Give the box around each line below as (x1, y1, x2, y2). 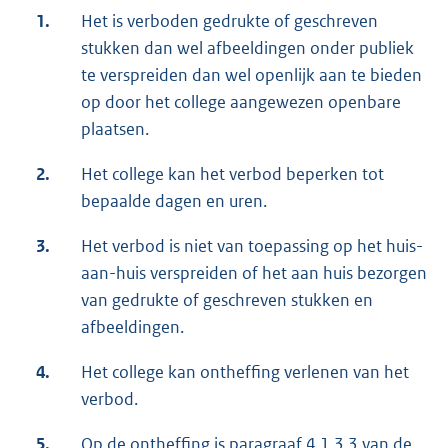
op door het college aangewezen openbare (81, 91, 401, 114)
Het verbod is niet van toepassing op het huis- (81, 235, 423, 258)
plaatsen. (81, 118, 149, 141)
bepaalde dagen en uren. (81, 190, 267, 213)
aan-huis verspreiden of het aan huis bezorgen (81, 262, 427, 285)
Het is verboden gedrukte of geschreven (81, 10, 378, 33)
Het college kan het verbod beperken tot (81, 163, 384, 186)
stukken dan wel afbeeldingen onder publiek (81, 37, 414, 60)
